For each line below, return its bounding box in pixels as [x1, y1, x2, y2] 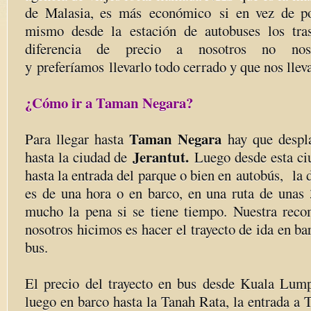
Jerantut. [133, 146, 195, 167]
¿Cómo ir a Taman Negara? [25, 92, 193, 113]
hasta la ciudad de [25, 147, 133, 167]
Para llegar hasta [25, 129, 130, 149]
